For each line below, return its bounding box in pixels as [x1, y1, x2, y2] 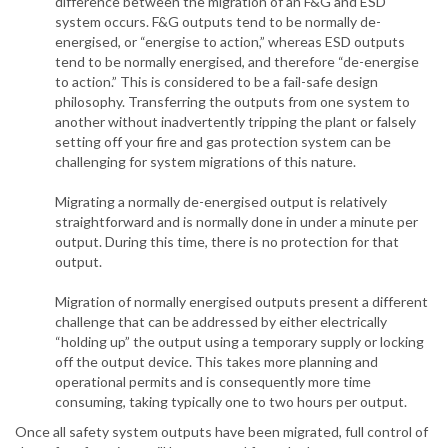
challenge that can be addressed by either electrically [55, 313, 387, 331]
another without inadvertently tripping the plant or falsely [55, 113, 416, 131]
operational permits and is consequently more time [55, 373, 371, 391]
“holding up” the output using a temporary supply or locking [55, 333, 424, 351]
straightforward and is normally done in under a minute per [55, 213, 418, 231]
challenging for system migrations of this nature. [55, 153, 356, 171]
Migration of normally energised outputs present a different [55, 293, 428, 311]
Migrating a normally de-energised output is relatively [55, 193, 387, 211]
